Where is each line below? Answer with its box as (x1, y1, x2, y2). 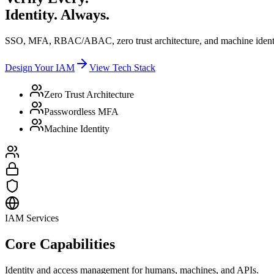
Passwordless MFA (44, 106, 119, 117)
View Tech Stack (89, 62, 155, 73)
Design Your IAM (5, 62, 75, 73)
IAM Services (5, 213, 59, 224)
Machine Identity (44, 124, 109, 135)
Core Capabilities (5, 236, 115, 253)
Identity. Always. (5, 7, 109, 23)
